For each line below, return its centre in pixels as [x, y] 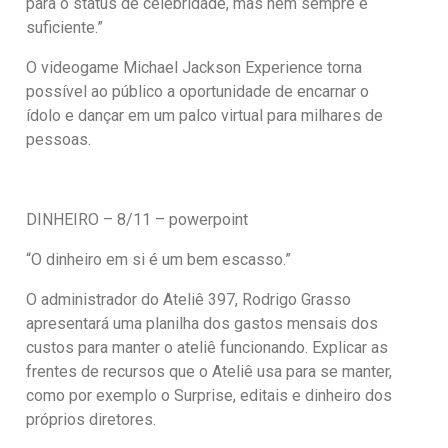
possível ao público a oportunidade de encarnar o [198, 92]
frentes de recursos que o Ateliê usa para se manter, [209, 372]
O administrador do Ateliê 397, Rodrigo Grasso [189, 300]
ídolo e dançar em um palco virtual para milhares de [205, 116]
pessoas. [59, 140]
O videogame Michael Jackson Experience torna [194, 68]
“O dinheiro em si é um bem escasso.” [159, 260]
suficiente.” [65, 28]
